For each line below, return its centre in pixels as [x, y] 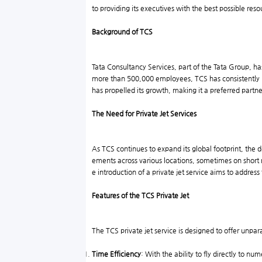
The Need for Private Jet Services [144, 113]
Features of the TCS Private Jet [140, 195]
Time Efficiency [116, 254]
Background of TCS [122, 32]
